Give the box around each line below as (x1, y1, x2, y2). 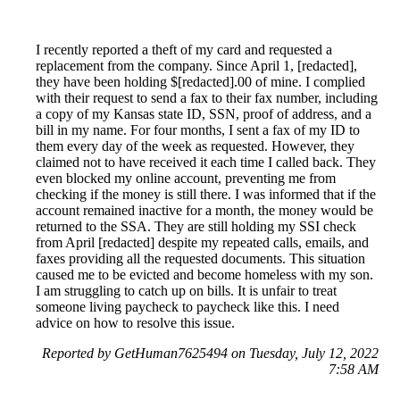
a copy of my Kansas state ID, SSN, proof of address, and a (36, 105, 371, 121)
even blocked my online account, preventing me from (36, 170, 336, 186)
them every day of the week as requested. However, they (36, 137, 354, 154)
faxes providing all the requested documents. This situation (36, 250, 365, 266)
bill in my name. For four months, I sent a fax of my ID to (36, 121, 360, 137)
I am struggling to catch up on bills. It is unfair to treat (36, 282, 337, 298)
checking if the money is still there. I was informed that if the (36, 186, 376, 202)
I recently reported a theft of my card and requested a (36, 41, 332, 57)
